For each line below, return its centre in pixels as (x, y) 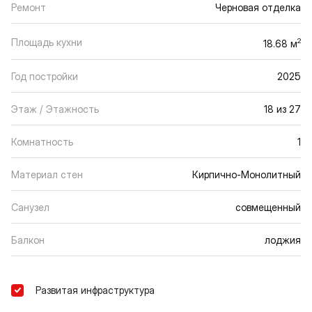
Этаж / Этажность (55, 109)
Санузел (30, 207)
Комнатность (42, 141)
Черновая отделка (258, 8)
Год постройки (45, 76)
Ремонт (29, 8)
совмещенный (268, 207)
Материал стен (47, 174)
